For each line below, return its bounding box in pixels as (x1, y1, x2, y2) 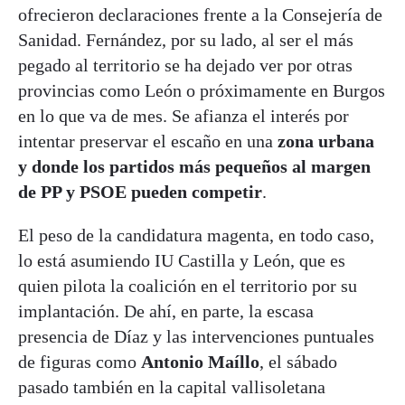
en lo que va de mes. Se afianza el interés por (18, 106, 349, 127)
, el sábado (259, 352, 337, 372)
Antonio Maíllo (141, 352, 259, 372)
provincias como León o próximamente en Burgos (18, 80, 385, 101)
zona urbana (278, 131, 374, 152)
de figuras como (18, 352, 141, 372)
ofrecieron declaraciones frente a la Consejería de (18, 5, 382, 25)
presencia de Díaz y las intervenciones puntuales (18, 326, 374, 347)
